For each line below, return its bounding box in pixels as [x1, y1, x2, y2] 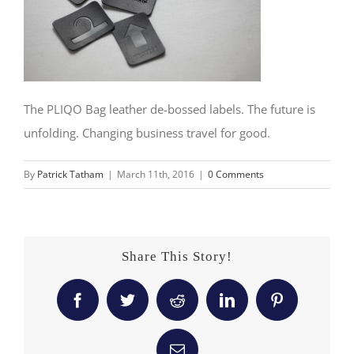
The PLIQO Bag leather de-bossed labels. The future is [24, 100, 315, 117]
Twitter [126, 298, 169, 314]
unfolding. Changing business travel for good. [24, 124, 270, 141]
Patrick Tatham [37, 167, 104, 181]
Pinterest [275, 298, 327, 314]
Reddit [175, 298, 217, 314]
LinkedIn [225, 298, 282, 314]
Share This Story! [122, 249, 232, 264]
